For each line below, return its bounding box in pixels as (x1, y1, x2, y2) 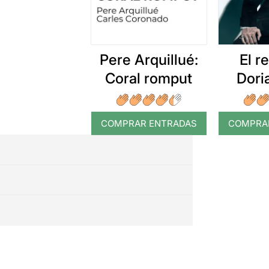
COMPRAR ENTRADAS (100, 117, 197, 129)
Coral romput (105, 69, 193, 87)
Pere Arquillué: (99, 50, 198, 68)
